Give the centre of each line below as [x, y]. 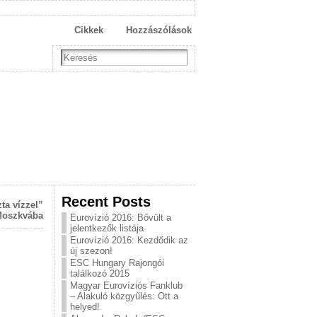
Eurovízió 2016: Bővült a [121, 218]
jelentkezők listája [107, 228]
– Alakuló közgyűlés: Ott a [124, 296]
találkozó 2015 [100, 273]
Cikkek [89, 30]
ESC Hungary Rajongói [117, 263]
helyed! [85, 307]
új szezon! [91, 251]
